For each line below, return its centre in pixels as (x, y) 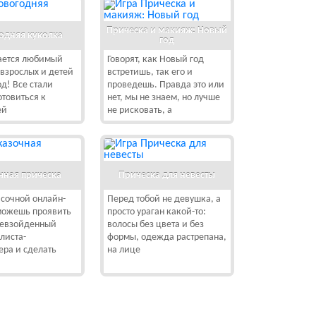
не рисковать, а (140, 110)
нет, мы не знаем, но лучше (163, 98)
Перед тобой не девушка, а (164, 199)
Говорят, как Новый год (155, 60)
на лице (123, 250)
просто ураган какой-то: (156, 212)
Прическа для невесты (167, 175)
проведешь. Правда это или (165, 85)
